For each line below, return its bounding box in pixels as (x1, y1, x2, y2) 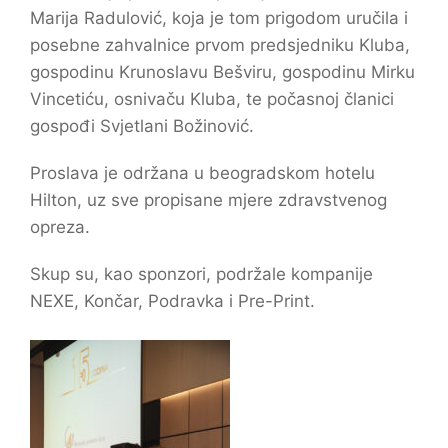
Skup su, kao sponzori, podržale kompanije (30, 263, 373, 284)
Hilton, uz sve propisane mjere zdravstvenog (30, 189, 387, 210)
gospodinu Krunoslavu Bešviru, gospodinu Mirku (30, 61, 415, 82)
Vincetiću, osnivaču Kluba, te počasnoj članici (30, 88, 394, 109)
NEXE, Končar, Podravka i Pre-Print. (30, 290, 315, 311)
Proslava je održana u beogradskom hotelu (30, 162, 375, 183)
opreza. (30, 216, 90, 237)
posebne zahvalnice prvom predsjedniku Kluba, (30, 34, 410, 55)
